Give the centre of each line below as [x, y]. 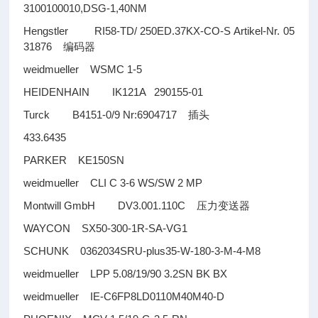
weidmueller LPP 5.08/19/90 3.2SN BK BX [126, 274]
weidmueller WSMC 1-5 [83, 69]
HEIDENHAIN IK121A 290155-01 [114, 92]
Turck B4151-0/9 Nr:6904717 [106, 115]
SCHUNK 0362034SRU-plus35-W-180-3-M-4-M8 [142, 251]
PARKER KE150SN [74, 160]
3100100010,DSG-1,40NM [86, 8]
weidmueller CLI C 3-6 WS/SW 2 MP [113, 183]
